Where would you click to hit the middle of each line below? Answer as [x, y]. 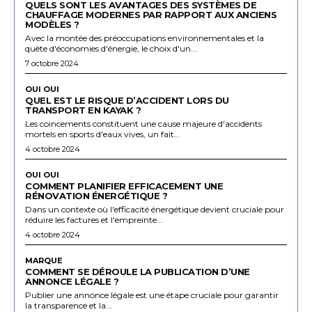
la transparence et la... [69, 305]
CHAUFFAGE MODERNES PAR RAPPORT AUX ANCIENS [151, 14]
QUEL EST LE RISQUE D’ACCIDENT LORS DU [127, 100]
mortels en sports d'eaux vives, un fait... [103, 134]
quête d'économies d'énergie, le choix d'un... [111, 48]
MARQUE [44, 260]
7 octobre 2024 [52, 63]
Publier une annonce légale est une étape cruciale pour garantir [152, 295]
